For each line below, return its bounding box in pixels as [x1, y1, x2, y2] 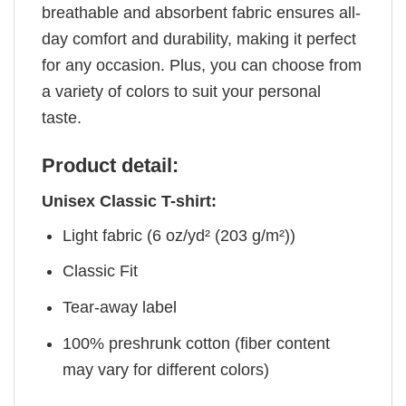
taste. [42, 109, 82, 128]
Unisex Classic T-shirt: [42, 191, 217, 210]
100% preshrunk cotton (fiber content [63, 333, 331, 353]
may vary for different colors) [63, 360, 270, 379]
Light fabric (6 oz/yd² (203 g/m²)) [63, 226, 296, 245]
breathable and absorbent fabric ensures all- [42, 4, 361, 23]
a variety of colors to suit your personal [42, 82, 321, 101]
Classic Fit [63, 262, 139, 281]
